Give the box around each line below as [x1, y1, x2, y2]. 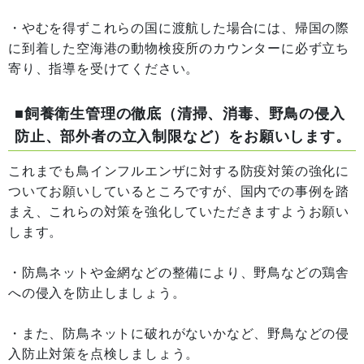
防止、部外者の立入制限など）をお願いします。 [15, 128, 351, 145]
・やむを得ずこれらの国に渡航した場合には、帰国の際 [8, 21, 349, 36]
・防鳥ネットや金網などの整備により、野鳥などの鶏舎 [8, 266, 349, 280]
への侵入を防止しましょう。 [8, 286, 186, 301]
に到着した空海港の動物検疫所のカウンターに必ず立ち [8, 41, 349, 56]
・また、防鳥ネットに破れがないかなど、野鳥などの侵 [8, 327, 349, 341]
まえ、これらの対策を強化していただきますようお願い [8, 205, 349, 219]
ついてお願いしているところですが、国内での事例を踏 [8, 184, 349, 199]
